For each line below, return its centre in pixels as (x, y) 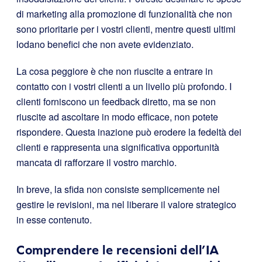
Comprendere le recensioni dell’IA (118, 250)
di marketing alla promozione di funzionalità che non (124, 14)
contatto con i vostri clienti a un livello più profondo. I (124, 86)
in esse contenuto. (54, 220)
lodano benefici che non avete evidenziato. (105, 44)
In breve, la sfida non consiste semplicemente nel (118, 189)
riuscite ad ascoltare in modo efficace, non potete (117, 117)
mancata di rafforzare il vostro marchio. (96, 162)
